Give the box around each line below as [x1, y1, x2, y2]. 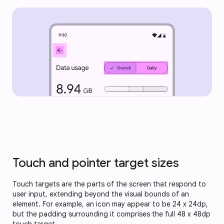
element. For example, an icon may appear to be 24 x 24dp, [12, 199, 208, 209]
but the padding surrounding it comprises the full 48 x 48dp [12, 209, 210, 219]
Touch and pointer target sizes [12, 155, 179, 171]
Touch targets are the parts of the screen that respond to [12, 179, 206, 189]
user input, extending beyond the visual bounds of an [12, 189, 189, 199]
